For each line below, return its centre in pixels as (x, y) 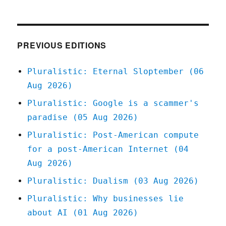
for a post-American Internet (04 (108, 149)
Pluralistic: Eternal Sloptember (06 (116, 72)
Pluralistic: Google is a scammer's (113, 103)
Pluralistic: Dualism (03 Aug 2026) (113, 181)
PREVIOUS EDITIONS (62, 45)
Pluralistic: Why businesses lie (106, 199)
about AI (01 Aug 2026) (83, 213)
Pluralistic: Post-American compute (113, 135)
